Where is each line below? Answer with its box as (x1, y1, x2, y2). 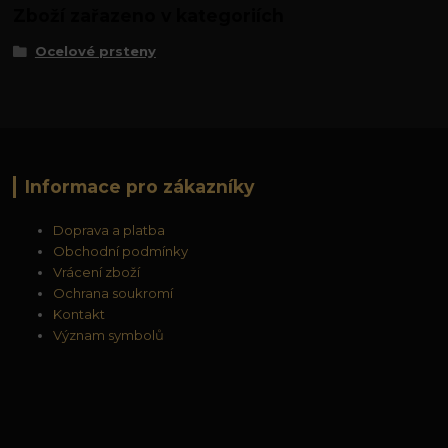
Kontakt (53, 306, 106, 323)
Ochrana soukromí (53, 285, 174, 302)
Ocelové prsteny (34, 42, 156, 59)
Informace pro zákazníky (24, 176, 254, 198)
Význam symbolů (53, 327, 165, 344)
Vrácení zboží (53, 264, 141, 281)
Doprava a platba (53, 222, 166, 239)
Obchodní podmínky (53, 243, 189, 260)
